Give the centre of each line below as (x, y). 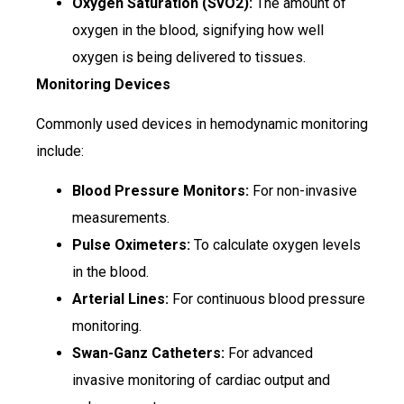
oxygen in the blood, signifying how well (198, 30)
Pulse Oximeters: (131, 245)
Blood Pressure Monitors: (161, 191)
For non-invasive (303, 191)
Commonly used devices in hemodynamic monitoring (202, 124)
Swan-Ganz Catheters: (148, 353)
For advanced (269, 353)
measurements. (121, 218)
